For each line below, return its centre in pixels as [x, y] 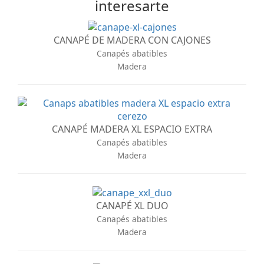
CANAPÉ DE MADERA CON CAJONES [132, 40]
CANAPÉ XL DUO [132, 206]
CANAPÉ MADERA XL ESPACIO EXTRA [132, 129]
